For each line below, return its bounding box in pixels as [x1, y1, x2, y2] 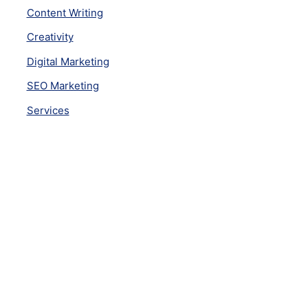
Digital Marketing [26, 54, 109, 68]
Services [26, 103, 69, 117]
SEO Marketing [26, 79, 99, 92]
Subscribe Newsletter [34, 256, 165, 272]
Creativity [26, 30, 74, 43]
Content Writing [26, 5, 103, 19]
